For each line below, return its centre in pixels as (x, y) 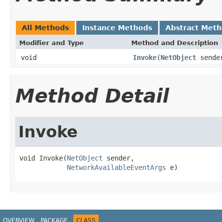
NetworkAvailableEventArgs (116, 167)
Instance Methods (117, 28)
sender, (118, 158)
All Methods (45, 28)
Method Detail (92, 96)
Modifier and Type (52, 43)
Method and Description (175, 43)
